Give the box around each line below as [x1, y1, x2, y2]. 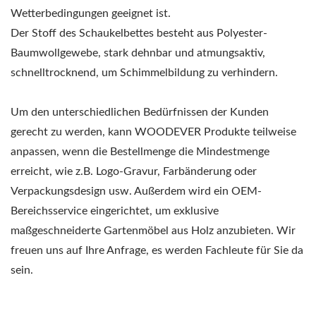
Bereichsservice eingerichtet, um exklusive [11, 205, 219, 217]
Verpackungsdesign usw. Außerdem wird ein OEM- [11, 185, 262, 197]
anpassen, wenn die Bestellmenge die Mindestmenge [11, 145, 269, 157]
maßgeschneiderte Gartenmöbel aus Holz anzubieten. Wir [11, 224, 296, 236]
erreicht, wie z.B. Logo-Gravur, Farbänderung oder [11, 165, 257, 177]
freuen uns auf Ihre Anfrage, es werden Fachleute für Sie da [11, 244, 303, 256]
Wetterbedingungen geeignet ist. [11, 7, 171, 19]
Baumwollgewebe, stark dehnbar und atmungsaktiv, [11, 47, 265, 59]
